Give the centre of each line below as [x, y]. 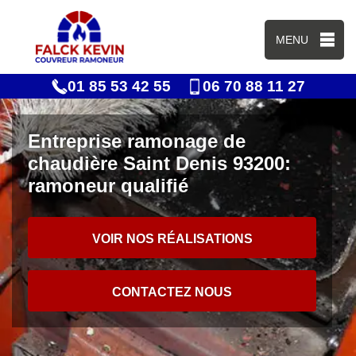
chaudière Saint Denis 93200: [159, 163]
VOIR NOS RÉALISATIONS [172, 239]
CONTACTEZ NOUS [172, 292]
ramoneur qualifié [108, 186]
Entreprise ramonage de [137, 141]
